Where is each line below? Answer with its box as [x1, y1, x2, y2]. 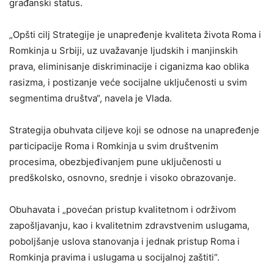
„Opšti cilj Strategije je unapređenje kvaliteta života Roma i [9, 28, 261, 40]
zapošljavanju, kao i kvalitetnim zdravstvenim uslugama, [9, 219, 250, 231]
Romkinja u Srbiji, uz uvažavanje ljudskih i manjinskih [9, 44, 238, 56]
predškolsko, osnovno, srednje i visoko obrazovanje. [9, 171, 236, 183]
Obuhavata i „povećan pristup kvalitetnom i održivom [9, 203, 236, 215]
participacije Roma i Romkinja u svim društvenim [9, 139, 218, 152]
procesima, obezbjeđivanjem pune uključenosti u [9, 155, 221, 168]
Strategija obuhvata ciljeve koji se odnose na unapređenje [9, 124, 259, 136]
